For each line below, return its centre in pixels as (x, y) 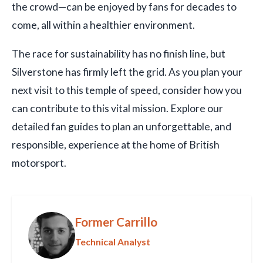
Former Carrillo (116, 222)
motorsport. (39, 163)
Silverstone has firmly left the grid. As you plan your (127, 72)
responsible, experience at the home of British (116, 144)
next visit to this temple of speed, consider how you (127, 90)
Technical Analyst (113, 242)
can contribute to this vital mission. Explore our (117, 108)
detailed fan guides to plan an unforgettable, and (122, 126)
